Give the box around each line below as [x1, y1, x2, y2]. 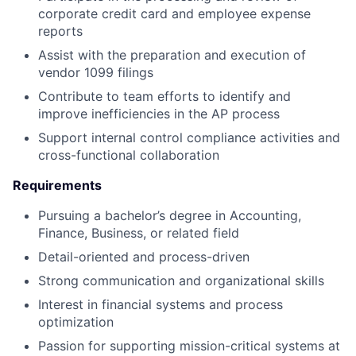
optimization [38, 314, 114, 330]
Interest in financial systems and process [38, 296, 283, 312]
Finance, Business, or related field [38, 225, 239, 241]
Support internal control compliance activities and [38, 130, 340, 145]
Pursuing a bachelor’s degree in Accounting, [38, 207, 301, 223]
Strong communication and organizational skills [38, 273, 324, 288]
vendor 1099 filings [38, 64, 153, 80]
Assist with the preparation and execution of [38, 47, 306, 63]
